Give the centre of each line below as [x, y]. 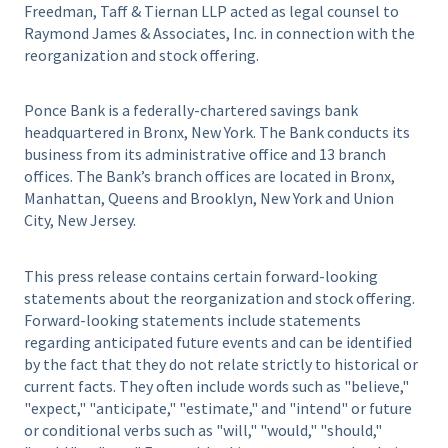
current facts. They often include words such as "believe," [216, 385]
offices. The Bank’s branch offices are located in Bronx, [209, 176]
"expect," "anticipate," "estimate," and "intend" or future [218, 407]
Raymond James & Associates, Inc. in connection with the [219, 32]
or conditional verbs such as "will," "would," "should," [203, 429]
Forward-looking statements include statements [192, 319]
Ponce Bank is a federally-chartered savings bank [191, 110]
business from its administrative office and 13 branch [205, 154]
